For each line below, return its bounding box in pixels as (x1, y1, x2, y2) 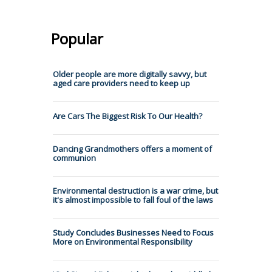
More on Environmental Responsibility (53, 236, 192, 247)
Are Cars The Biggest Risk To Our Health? (53, 110, 202, 121)
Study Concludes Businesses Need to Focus (53, 226, 214, 238)
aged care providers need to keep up (53, 77, 190, 89)
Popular (51, 28, 103, 49)
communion (53, 152, 96, 163)
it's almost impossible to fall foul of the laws (53, 194, 213, 205)
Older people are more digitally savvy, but (53, 68, 206, 80)
